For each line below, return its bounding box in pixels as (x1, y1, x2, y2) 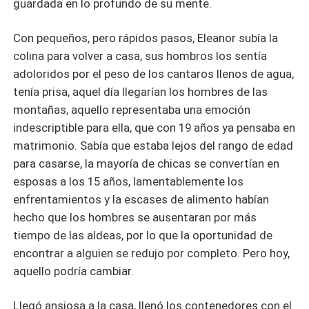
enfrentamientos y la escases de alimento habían (13, 192, 270, 207)
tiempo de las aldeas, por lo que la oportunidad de (13, 228, 273, 243)
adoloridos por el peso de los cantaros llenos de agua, (13, 67, 295, 81)
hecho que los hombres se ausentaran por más (13, 210, 257, 225)
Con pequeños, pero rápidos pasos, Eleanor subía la (13, 31, 279, 46)
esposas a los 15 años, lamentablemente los (13, 175, 244, 189)
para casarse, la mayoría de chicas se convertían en (13, 157, 280, 171)
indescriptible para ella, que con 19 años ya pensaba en (13, 121, 296, 135)
